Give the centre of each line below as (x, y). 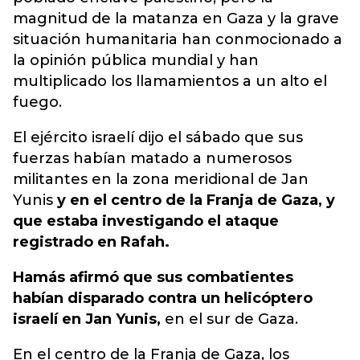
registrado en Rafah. (91, 242)
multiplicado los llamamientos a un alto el (170, 81)
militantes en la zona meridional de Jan (161, 179)
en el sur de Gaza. (229, 319)
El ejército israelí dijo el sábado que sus (158, 137)
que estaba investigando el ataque (146, 221)
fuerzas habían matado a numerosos (152, 158)
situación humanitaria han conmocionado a (178, 39)
